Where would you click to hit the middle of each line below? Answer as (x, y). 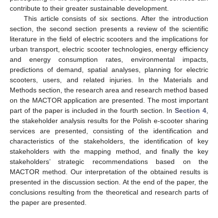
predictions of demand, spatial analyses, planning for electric (109, 69)
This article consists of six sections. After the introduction (116, 18)
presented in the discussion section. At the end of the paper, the (109, 182)
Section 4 (191, 110)
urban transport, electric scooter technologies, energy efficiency (109, 49)
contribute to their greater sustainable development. (89, 8)
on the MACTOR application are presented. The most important (109, 100)
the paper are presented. (48, 202)
